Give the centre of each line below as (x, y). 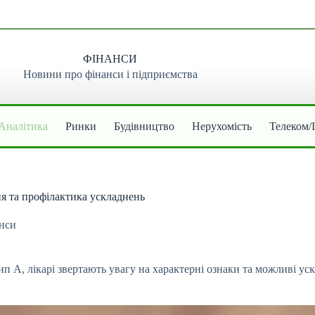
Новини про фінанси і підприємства (110, 75)
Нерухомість (222, 126)
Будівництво (144, 126)
